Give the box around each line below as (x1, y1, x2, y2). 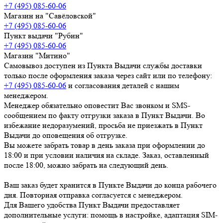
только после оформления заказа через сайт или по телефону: (4, 70, 212, 80)
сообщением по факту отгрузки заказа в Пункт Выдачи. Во (4, 110, 205, 120)
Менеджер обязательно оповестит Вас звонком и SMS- (4, 100, 190, 110)
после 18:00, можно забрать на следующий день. (4, 160, 168, 170)
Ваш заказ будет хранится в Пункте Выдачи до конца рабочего (4, 180, 217, 190)
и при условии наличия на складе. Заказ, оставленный (22, 150, 209, 160)
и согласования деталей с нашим (66, 80, 179, 90)
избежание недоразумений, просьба (4, 120, 127, 130)
